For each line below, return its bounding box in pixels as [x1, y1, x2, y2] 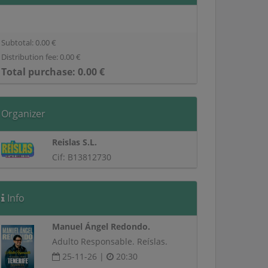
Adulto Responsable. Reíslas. [52, 236, 168, 247]
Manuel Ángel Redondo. [52, 221, 151, 232]
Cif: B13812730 [52, 151, 112, 163]
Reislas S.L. [52, 136, 98, 148]
